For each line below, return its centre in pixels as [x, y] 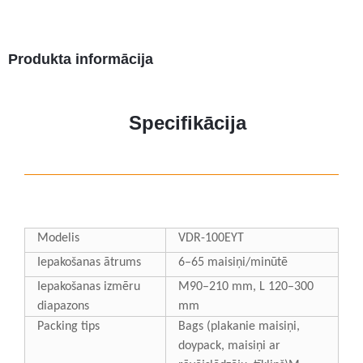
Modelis [58, 238]
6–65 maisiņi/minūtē [233, 263]
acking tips [72, 327]
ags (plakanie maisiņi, [243, 327]
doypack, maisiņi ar [229, 346]
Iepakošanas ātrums [89, 263]
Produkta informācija [81, 59]
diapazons [63, 306]
